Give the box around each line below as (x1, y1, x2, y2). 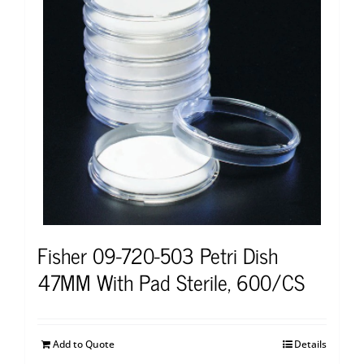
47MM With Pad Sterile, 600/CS (37, 263, 305, 299)
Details (294, 336, 327, 351)
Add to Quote (53, 336, 115, 351)
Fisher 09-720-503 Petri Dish (37, 236, 278, 272)
